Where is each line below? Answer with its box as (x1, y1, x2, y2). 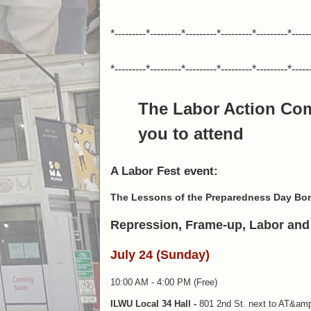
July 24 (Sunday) (110, 248, 213, 262)
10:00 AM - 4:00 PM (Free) (110, 277, 220, 287)
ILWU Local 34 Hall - (110, 299, 196, 309)
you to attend (138, 124, 249, 143)
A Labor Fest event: (110, 165, 218, 178)
